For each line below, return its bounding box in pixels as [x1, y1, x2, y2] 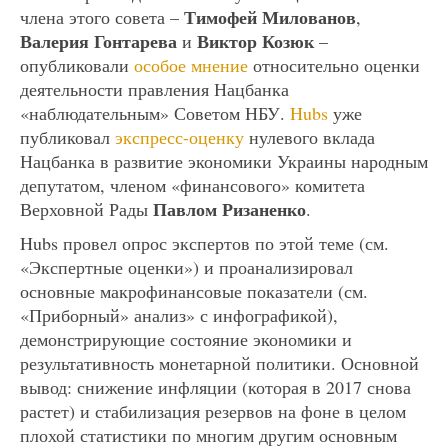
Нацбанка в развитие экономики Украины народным [20, 148, 428, 173]
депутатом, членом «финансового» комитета [20, 172, 365, 197]
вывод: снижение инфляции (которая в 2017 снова [20, 374, 411, 399]
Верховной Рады [20, 196, 153, 221]
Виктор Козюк [197, 27, 314, 54]
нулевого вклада [244, 124, 375, 149]
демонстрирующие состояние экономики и [20, 326, 352, 351]
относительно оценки [248, 52, 420, 77]
